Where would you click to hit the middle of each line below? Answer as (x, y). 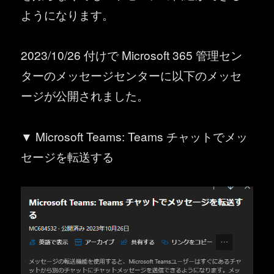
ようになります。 (68, 14)
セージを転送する (68, 156)
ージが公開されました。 (85, 95)
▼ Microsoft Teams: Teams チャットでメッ (135, 136)
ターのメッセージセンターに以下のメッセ (131, 75)
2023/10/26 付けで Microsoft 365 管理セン (132, 55)
